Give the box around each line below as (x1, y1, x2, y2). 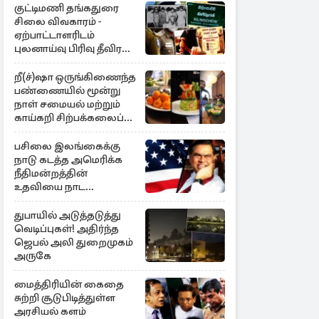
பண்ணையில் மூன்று (14, 84, 120, 97)
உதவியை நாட (14, 180, 85, 193)
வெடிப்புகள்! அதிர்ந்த (14, 222, 119, 235)
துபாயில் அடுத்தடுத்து (14, 209, 121, 221)
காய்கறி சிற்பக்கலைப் (14, 111, 124, 124)
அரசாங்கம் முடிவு (14, 194, 98, 206)
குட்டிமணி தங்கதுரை (14, 1, 119, 14)
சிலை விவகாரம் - (14, 15, 102, 28)
